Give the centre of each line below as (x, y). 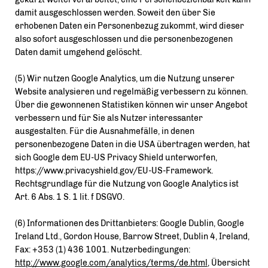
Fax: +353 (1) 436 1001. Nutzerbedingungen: (103, 250)
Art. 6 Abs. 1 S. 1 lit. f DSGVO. (70, 197)
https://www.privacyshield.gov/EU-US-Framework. (114, 171)
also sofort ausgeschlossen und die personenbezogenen (124, 39)
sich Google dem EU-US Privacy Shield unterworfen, (116, 158)
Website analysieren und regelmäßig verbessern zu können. (131, 92)
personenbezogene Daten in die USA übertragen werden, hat (133, 144)
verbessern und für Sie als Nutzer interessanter (109, 118)
